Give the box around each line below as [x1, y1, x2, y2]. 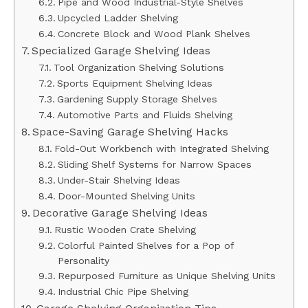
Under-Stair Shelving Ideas [57, 174, 180, 186]
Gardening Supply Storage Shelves [56, 93, 217, 104]
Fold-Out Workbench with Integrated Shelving [54, 142, 269, 154]
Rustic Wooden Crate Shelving [54, 223, 196, 235]
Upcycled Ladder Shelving [57, 12, 178, 23]
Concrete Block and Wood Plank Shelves [57, 27, 250, 39]
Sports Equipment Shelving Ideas [56, 77, 212, 89]
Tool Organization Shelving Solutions [53, 61, 224, 73]
